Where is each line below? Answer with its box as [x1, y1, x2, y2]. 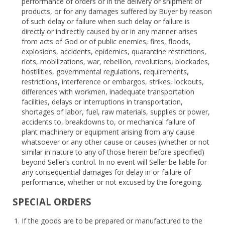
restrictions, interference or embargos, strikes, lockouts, [22, 76, 204, 86]
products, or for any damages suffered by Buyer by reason [22, 6, 212, 16]
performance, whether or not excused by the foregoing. [22, 177, 202, 187]
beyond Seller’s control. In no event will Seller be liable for [22, 157, 207, 167]
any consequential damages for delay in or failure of [22, 167, 191, 177]
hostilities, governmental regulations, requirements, [22, 66, 189, 76]
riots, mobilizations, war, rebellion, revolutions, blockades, [22, 56, 210, 66]
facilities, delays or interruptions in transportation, [22, 96, 183, 106]
